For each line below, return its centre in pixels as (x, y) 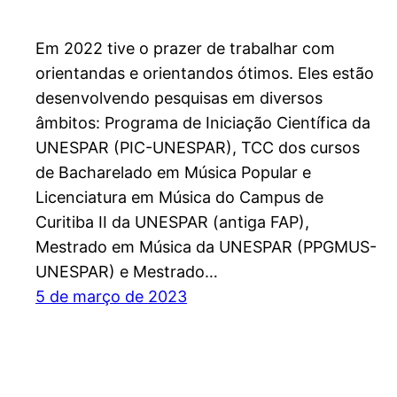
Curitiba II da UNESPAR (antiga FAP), (172, 222)
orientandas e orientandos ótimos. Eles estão (205, 74)
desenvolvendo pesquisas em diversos (179, 98)
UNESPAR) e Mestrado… (127, 272)
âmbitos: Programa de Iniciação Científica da (203, 123)
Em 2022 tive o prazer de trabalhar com (185, 49)
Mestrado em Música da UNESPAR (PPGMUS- (206, 247)
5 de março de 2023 (111, 297)
